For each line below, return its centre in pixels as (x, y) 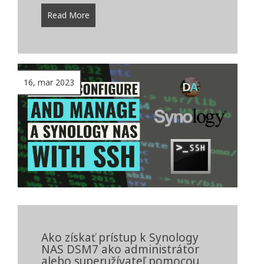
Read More (68, 15)
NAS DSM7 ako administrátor (120, 249)
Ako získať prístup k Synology (120, 237)
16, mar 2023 (49, 82)
